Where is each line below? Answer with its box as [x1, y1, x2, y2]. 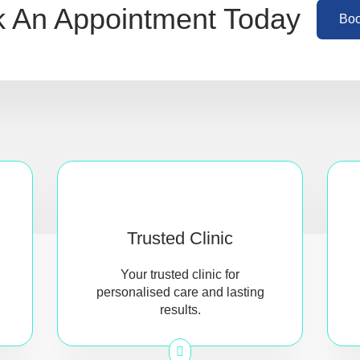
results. [159, 303, 201, 317]
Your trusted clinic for [121, 268, 239, 281]
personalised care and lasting [96, 285, 264, 299]
